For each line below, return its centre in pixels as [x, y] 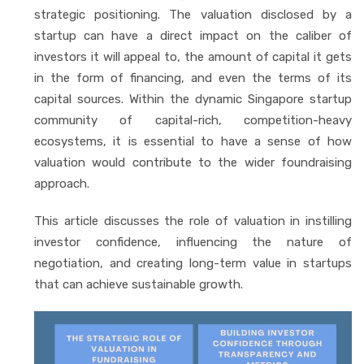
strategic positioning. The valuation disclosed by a [193, 14]
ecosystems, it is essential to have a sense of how [193, 141]
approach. [62, 183]
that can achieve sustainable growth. [139, 284]
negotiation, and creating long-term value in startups [193, 263]
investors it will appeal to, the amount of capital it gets [193, 56]
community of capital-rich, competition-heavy [193, 120]
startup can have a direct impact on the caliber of [193, 35]
